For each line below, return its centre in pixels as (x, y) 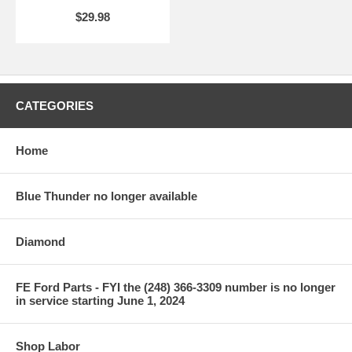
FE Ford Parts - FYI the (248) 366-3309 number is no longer (176, 287)
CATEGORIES (55, 105)
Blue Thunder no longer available (106, 196)
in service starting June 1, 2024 (100, 300)
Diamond (40, 241)
